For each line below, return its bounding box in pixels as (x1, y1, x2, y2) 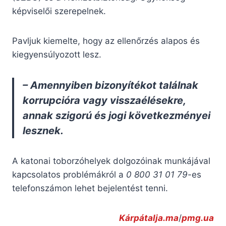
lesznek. (23, 125, 64, 137)
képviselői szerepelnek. (12, 6, 106, 17)
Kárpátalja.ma (119, 213, 179, 223)
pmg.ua (182, 213, 214, 223)
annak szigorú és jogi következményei (23, 109, 210, 122)
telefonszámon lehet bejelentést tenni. (12, 183, 168, 194)
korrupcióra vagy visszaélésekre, (23, 94, 186, 107)
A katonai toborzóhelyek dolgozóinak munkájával (12, 156, 210, 166)
